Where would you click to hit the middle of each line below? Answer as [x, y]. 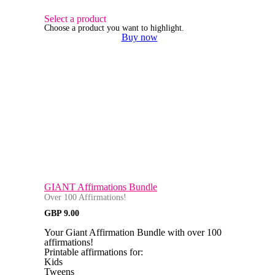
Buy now [139, 37]
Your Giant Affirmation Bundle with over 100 [133, 233]
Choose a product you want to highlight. [114, 28]
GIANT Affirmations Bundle [101, 187]
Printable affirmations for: [94, 252]
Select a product [75, 19]
